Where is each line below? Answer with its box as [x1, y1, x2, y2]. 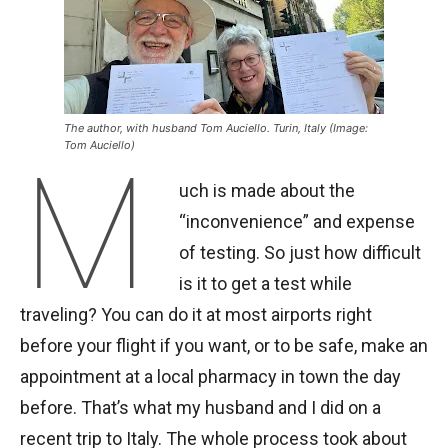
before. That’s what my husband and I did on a [20, 397, 381, 419]
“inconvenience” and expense [179, 211, 416, 233]
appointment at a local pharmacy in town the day [20, 366, 401, 388]
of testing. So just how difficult [179, 242, 422, 264]
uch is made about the [179, 180, 356, 202]
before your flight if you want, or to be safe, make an [20, 335, 428, 357]
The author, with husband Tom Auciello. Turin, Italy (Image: [64, 121, 368, 136]
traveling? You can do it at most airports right [20, 304, 372, 326]
